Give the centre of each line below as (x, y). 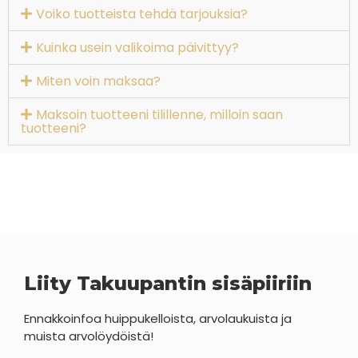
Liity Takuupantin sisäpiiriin (168, 283)
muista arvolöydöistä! (89, 336)
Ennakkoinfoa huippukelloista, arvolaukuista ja (158, 318)
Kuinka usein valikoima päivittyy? (138, 48)
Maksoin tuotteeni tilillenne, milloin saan (160, 115)
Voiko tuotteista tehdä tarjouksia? (142, 14)
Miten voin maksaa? (99, 81)
